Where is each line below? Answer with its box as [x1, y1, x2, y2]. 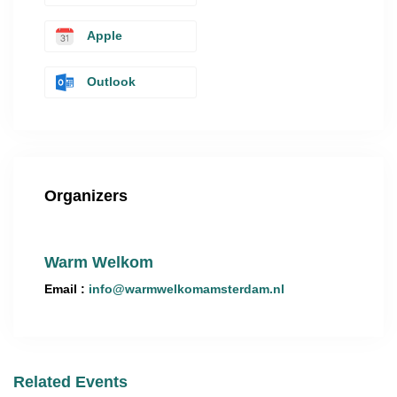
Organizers [44, 187, 128, 205]
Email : [44, 282, 85, 296]
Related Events [13, 373, 128, 391]
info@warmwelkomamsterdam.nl [89, 282, 284, 296]
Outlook [87, 74, 136, 89]
